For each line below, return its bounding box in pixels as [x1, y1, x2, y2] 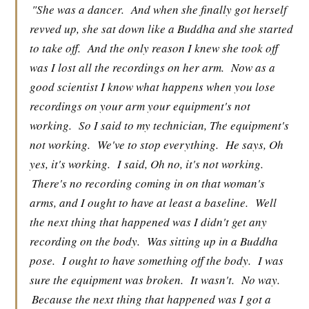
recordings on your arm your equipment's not [30, 98, 250, 114]
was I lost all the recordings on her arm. [30, 59, 224, 75]
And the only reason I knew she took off [88, 40, 278, 56]
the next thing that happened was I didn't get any [30, 214, 267, 230]
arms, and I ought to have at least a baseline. [30, 195, 248, 210]
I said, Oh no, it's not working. [117, 156, 263, 172]
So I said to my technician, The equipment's [79, 117, 289, 133]
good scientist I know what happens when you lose [30, 79, 275, 94]
